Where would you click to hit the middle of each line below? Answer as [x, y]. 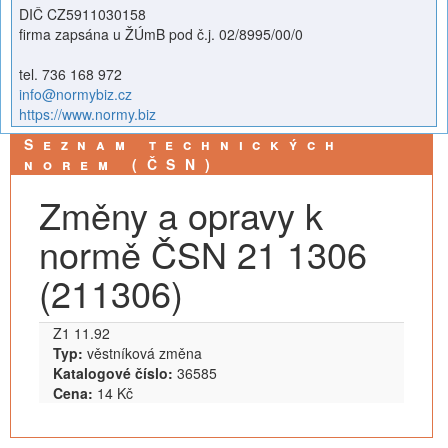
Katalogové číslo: [113, 373]
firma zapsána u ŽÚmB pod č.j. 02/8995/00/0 [161, 34]
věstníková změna [142, 353]
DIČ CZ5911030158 [82, 14]
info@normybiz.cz [75, 94]
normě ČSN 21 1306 [203, 253]
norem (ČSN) [122, 164]
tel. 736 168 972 [70, 74]
